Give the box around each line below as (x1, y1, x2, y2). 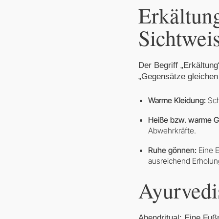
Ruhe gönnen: (148, 145, 197, 155)
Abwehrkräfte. (148, 126, 196, 135)
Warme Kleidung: (148, 95, 206, 105)
